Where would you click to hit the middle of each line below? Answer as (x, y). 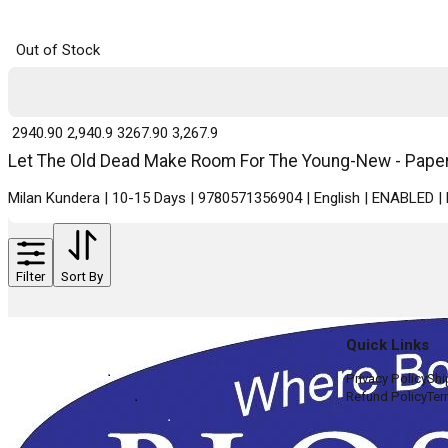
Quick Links (387, 345)
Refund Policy (386, 397)
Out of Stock (58, 49)
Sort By (82, 276)
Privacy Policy (386, 379)
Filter (30, 276)
